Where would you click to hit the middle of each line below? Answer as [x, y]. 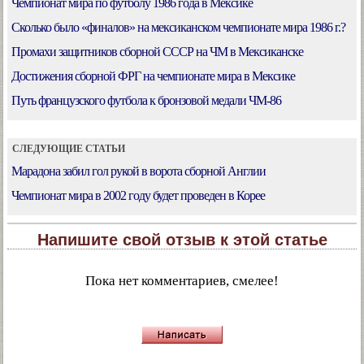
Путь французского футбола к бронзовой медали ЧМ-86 [146, 100]
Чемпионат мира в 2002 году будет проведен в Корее [138, 195]
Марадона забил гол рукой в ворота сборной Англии [139, 171]
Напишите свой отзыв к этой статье [182, 240]
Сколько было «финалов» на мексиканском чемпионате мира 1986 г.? [178, 27]
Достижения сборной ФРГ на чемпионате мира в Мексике [153, 76]
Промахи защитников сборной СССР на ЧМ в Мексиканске [157, 52]
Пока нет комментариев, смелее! [182, 281]
